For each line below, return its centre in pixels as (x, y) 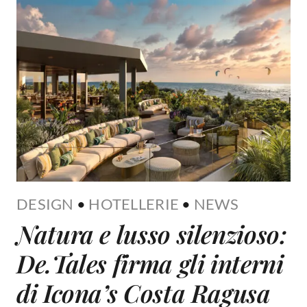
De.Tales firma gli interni (150, 263)
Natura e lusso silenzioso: (151, 234)
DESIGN (45, 204)
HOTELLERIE (134, 204)
